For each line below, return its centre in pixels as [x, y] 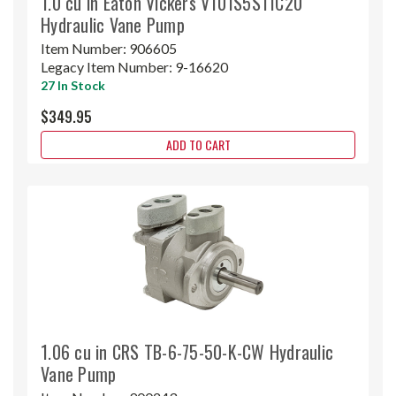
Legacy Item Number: [108, 66]
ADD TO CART [198, 144]
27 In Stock [73, 85]
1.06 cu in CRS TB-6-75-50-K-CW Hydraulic [187, 351]
